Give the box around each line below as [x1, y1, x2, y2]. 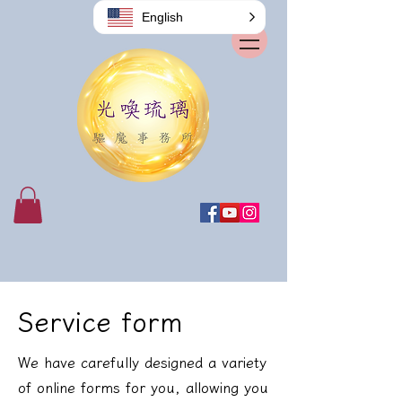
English [142, 10, 183, 24]
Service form [18, 308, 183, 336]
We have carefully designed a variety [18, 354, 267, 370]
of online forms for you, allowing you [18, 380, 268, 395]
